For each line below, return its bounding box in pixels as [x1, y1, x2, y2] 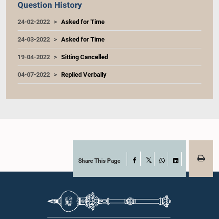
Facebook [135, 157, 162, 164]
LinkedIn [175, 165, 199, 172]
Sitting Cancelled [61, 53, 108, 61]
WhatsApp [161, 165, 189, 172]
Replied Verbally [61, 70, 107, 78]
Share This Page [78, 157, 120, 164]
